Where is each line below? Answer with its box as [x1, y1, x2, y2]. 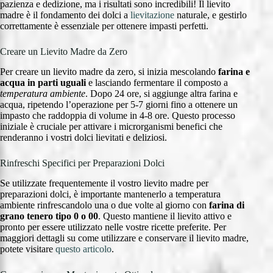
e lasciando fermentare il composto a [86, 77, 228, 88]
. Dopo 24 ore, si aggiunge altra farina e [85, 88, 238, 99]
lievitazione [130, 10, 174, 21]
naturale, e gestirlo [174, 10, 247, 21]
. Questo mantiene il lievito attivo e [98, 211, 232, 222]
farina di [209, 200, 244, 211]
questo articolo [55, 244, 112, 255]
